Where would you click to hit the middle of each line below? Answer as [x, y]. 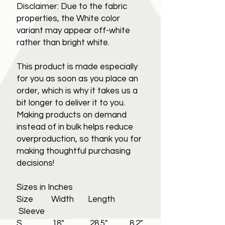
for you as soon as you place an [77, 79]
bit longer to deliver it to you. [71, 103]
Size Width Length [71, 199]
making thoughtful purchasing [74, 151]
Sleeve [31, 211]
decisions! [35, 163]
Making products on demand [72, 115]
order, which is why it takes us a [77, 91]
